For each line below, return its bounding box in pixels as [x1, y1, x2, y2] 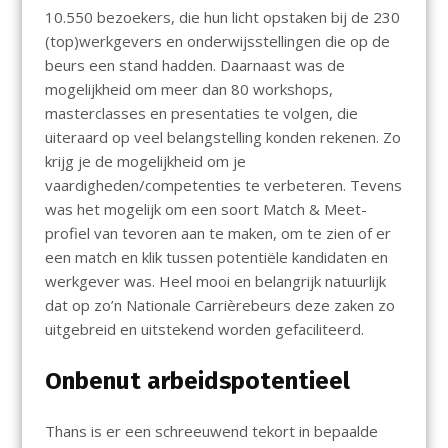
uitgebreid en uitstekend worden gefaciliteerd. [44, 319, 372, 340]
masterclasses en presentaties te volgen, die [44, 103, 358, 124]
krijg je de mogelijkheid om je [44, 151, 246, 172]
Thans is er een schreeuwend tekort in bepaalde [44, 420, 378, 441]
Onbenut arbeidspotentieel [44, 365, 350, 395]
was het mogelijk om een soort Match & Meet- [44, 199, 367, 220]
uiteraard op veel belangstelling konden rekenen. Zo [44, 127, 401, 148]
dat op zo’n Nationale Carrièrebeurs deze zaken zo [44, 295, 395, 316]
